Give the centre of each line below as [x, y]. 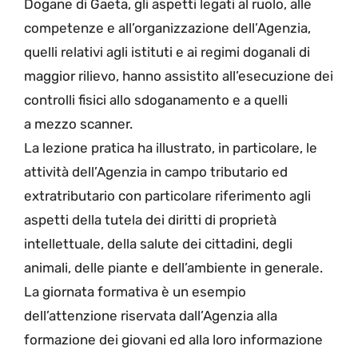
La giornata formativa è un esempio [135, 292]
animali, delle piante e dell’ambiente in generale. [173, 268]
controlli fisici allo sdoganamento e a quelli [156, 100]
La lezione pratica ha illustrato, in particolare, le [171, 148]
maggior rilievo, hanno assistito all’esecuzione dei [179, 76]
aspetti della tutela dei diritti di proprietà [150, 220]
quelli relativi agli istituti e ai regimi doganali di [167, 52]
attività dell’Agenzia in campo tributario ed [156, 172]
